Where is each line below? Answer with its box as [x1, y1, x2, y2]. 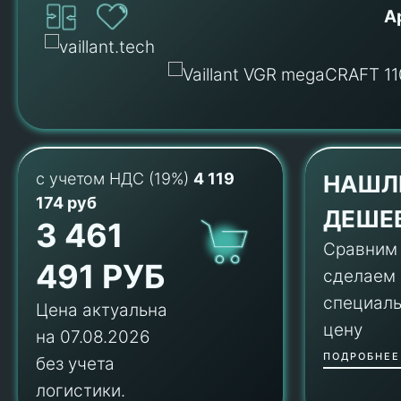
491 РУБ [36, 257, 165, 297]
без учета [36, 354, 115, 375]
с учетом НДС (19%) [36, 169, 193, 189]
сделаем [323, 266, 397, 287]
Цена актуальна [36, 300, 167, 321]
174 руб [36, 193, 97, 213]
